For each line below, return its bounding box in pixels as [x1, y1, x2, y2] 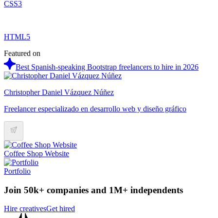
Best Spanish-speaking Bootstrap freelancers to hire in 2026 [16, 62, 199, 71]
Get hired [46, 204, 75, 213]
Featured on [4, 49, 40, 57]
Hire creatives [4, 204, 46, 213]
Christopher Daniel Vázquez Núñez [4, 88, 114, 96]
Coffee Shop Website [4, 149, 69, 158]
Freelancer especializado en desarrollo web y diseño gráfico [4, 104, 186, 113]
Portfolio [4, 166, 31, 175]
